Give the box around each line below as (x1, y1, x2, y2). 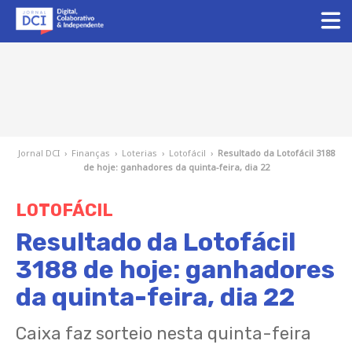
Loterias (121, 147, 157, 159)
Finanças (71, 147, 110, 159)
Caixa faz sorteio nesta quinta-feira (16, 323, 311, 344)
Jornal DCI (17, 147, 60, 159)
